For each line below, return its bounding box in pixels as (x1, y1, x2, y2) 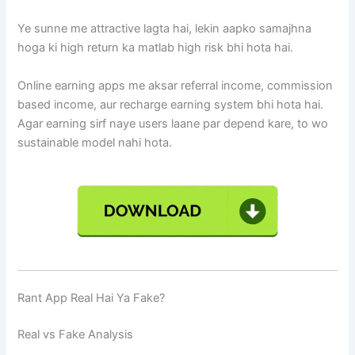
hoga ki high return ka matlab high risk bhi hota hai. (17, 40, 294, 55)
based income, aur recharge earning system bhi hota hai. (17, 97, 324, 112)
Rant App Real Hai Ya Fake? (17, 291, 166, 306)
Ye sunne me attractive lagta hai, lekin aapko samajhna (17, 21, 312, 36)
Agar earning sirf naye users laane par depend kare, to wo (17, 116, 329, 131)
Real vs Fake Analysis (17, 327, 134, 342)
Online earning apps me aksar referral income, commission (17, 78, 334, 93)
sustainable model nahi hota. (17, 135, 173, 150)
